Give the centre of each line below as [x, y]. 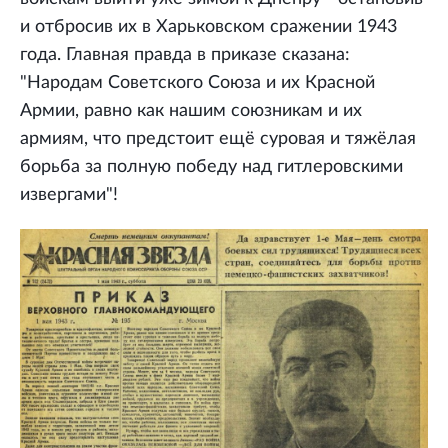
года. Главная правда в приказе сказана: [185, 55]
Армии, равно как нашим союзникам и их [191, 111]
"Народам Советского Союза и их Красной [197, 83]
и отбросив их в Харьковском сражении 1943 [208, 27]
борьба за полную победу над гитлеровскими [211, 167]
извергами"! [69, 195]
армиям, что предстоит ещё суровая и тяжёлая [218, 139]
